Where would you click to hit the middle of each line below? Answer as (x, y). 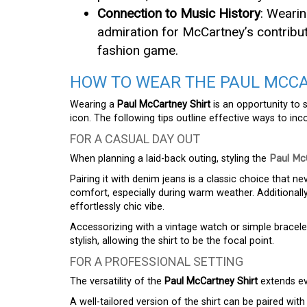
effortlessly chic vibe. (117, 207)
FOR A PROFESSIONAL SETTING (157, 262)
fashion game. (138, 51)
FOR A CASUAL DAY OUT (135, 139)
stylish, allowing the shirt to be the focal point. (172, 241)
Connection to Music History (179, 14)
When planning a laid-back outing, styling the (170, 159)
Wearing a (94, 105)
